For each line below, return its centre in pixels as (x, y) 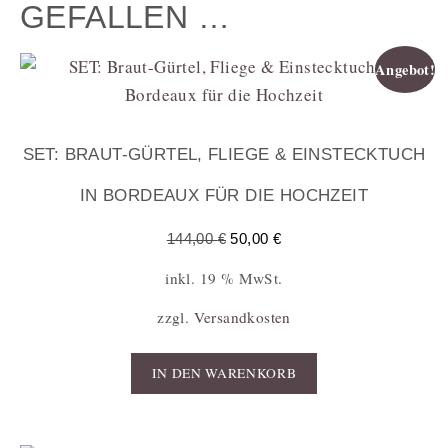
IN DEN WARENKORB (224, 372)
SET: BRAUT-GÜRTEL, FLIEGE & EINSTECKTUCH (224, 155)
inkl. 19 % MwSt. (224, 278)
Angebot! (405, 69)
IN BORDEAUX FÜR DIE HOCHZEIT (224, 196)
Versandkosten (242, 317)
